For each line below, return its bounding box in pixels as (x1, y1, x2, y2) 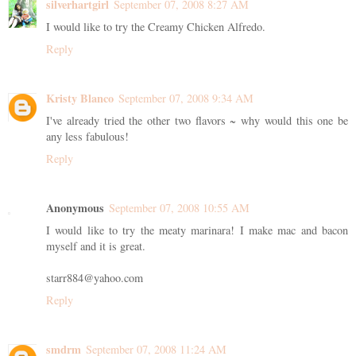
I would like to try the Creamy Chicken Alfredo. (46, 19, 265, 35)
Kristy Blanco (46, 90, 114, 107)
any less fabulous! (46, 129, 129, 145)
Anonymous (46, 199, 104, 217)
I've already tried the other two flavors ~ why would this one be (46, 113, 348, 129)
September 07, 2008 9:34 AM (118, 91, 253, 106)
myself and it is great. (46, 238, 145, 254)
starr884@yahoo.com (46, 270, 143, 286)
